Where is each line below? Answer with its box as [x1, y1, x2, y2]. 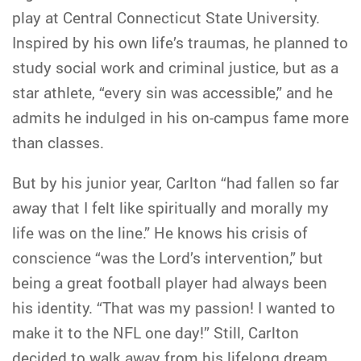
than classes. [12, 132, 104, 152]
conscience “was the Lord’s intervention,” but [12, 247, 323, 268]
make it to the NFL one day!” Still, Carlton [12, 322, 299, 342]
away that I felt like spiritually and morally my [12, 197, 329, 218]
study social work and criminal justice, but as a [12, 57, 338, 77]
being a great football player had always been [12, 272, 327, 293]
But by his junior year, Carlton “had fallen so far [12, 172, 339, 193]
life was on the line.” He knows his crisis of [12, 222, 308, 243]
